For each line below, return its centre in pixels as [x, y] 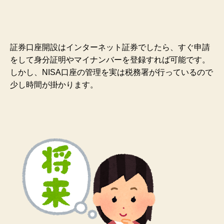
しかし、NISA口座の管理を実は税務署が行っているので [111, 72]
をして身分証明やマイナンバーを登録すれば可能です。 [110, 60]
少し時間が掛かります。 [54, 85]
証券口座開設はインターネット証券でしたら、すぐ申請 [110, 47]
